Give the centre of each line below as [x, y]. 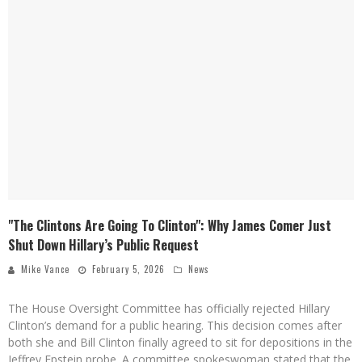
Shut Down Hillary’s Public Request [103, 245]
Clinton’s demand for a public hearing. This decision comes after [175, 325]
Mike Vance [45, 269]
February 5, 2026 [128, 269]
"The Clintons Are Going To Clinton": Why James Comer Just [170, 225]
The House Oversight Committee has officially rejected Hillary [169, 308]
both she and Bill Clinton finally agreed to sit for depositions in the [180, 342]
